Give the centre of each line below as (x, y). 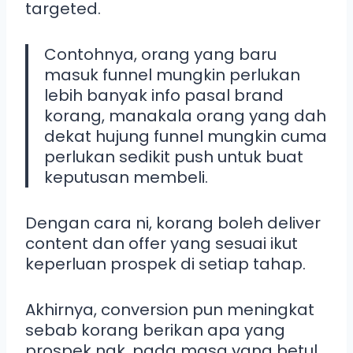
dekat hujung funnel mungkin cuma (186, 136)
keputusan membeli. (126, 177)
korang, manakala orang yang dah (185, 115)
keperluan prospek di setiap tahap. (165, 264)
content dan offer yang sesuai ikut (162, 243)
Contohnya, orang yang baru (160, 54)
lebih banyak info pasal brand (164, 95)
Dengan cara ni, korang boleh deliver (173, 223)
